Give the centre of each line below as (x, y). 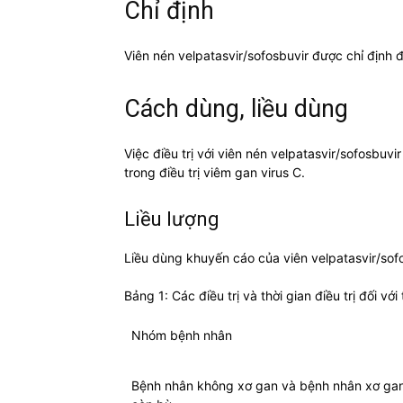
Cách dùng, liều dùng (236, 109)
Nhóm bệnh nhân (182, 336)
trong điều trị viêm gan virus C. (215, 173)
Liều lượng (172, 219)
